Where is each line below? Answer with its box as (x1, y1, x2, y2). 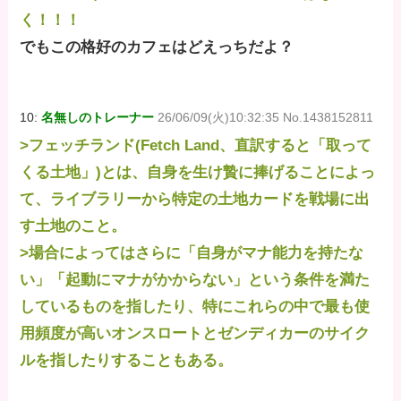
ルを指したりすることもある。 (20, 351, 234, 369)
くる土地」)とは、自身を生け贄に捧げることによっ (20, 163, 376, 181)
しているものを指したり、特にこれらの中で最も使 (20, 297, 371, 315)
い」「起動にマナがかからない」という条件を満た (20, 270, 371, 288)
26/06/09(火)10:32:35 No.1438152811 (158, 109, 374, 124)
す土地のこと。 (20, 217, 127, 235)
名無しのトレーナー (41, 109, 155, 124)
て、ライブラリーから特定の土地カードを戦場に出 (20, 190, 371, 208)
